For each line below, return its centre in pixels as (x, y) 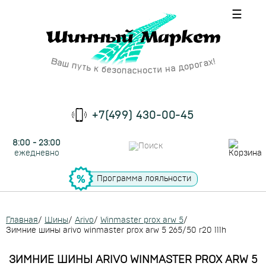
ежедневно (37, 153)
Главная (22, 220)
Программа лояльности (144, 178)
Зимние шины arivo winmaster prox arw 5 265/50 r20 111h (116, 230)
